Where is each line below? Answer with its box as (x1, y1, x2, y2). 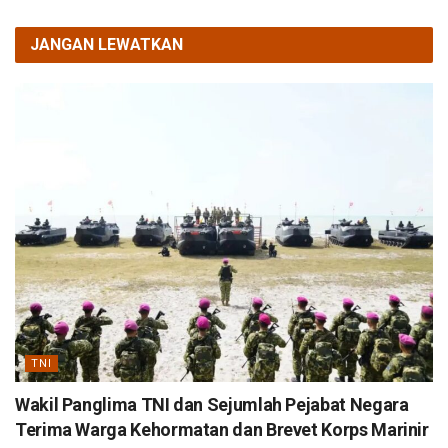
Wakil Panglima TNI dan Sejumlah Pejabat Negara (15, 394, 409, 416)
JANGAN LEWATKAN (30, 35, 183, 55)
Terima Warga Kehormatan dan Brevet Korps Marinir (15, 419, 429, 441)
